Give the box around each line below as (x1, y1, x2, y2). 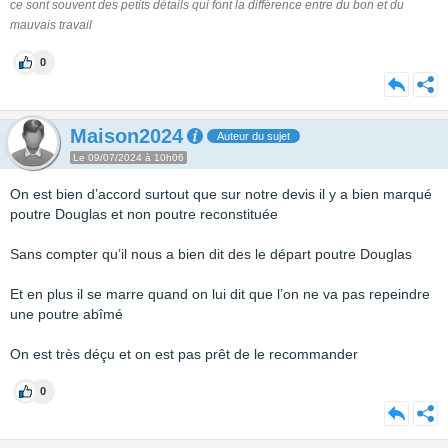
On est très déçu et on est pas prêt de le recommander (10, 346, 358, 362)
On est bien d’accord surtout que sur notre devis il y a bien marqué (10, 186, 432, 202)
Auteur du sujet (217, 130, 290, 142)
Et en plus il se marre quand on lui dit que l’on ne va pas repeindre (10, 286, 430, 302)
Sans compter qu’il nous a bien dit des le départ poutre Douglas (10, 246, 416, 262)
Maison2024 (70, 125, 183, 147)
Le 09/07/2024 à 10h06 (73, 152, 184, 163)
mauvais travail (10, 18, 92, 32)
